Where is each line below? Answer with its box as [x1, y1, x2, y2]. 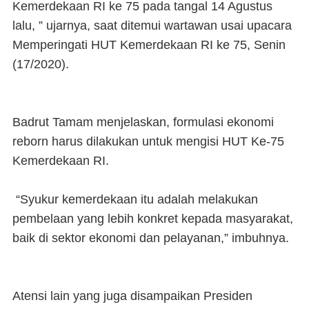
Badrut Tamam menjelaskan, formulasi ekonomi [12, 115, 274, 130]
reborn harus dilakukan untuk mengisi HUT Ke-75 [12, 134, 284, 149]
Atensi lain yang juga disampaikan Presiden [12, 289, 252, 303]
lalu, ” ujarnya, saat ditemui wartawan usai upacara [12, 19, 292, 33]
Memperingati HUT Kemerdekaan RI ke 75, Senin [12, 38, 289, 52]
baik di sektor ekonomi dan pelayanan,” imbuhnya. [12, 231, 296, 246]
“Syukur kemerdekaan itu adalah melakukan [12, 192, 258, 207]
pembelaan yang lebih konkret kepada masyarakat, [12, 212, 293, 226]
